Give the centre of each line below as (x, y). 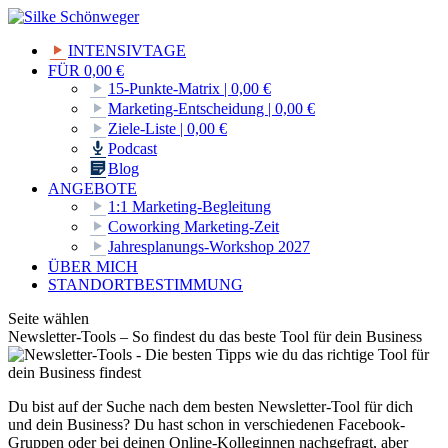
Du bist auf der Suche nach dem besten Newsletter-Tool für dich (210, 406)
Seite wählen (48, 318)
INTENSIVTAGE (127, 50)
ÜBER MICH (93, 266)
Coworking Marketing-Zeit (193, 226)
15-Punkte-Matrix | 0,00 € (189, 88)
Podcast (132, 148)
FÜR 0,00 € (86, 70)
